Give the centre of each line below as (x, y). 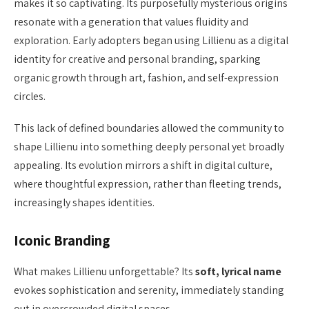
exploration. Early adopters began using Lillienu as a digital (151, 40)
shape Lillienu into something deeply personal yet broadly (149, 146)
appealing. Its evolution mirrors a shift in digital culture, (143, 165)
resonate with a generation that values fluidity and (131, 21)
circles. (30, 96)
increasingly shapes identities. (84, 202)
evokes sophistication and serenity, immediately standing (149, 290)
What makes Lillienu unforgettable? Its (104, 271)
